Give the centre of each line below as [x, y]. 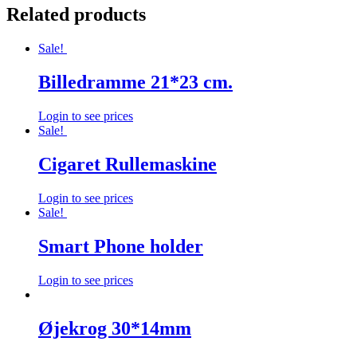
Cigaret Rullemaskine [127, 164]
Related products [76, 15]
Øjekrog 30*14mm [115, 328]
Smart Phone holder [121, 246]
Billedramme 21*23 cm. [135, 82]
